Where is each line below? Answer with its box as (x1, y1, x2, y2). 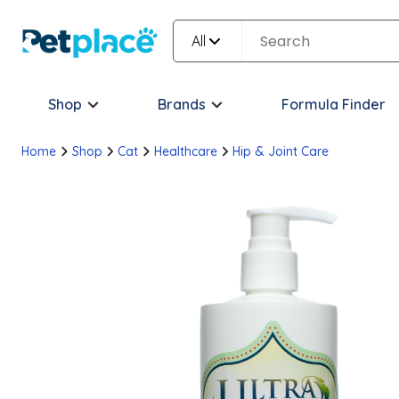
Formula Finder (281, 95, 386, 113)
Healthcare (153, 143, 217, 159)
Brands (158, 95, 206, 113)
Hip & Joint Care (232, 143, 329, 159)
